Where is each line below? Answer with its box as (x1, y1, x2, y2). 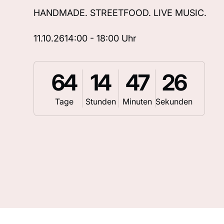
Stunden (85, 96, 116, 107)
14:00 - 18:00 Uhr (64, 33, 137, 44)
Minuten (122, 96, 152, 107)
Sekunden (155, 96, 193, 107)
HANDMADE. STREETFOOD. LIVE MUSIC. (33, 7, 207, 18)
